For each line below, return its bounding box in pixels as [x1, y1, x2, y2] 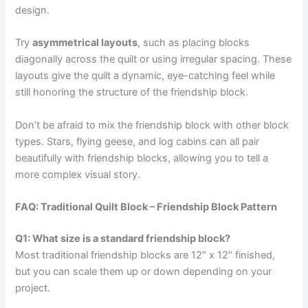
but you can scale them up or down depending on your [15, 265, 272, 278]
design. [15, 3, 50, 16]
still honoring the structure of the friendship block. [15, 86, 249, 99]
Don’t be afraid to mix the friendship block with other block [15, 118, 289, 131]
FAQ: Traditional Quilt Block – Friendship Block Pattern [15, 200, 278, 213]
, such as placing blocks [137, 36, 250, 49]
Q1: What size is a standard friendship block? [15, 232, 231, 245]
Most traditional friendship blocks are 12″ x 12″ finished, [15, 248, 276, 261]
